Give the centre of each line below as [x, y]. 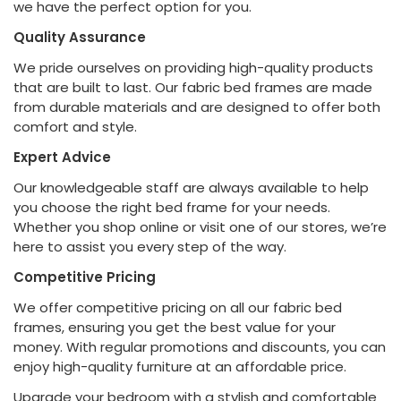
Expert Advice [62, 158]
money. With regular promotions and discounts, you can [200, 347]
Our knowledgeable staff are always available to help [191, 188]
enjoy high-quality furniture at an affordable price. [180, 367]
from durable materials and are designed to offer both [197, 107]
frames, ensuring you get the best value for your [175, 328]
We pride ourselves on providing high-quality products [193, 68]
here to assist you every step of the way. [150, 247]
